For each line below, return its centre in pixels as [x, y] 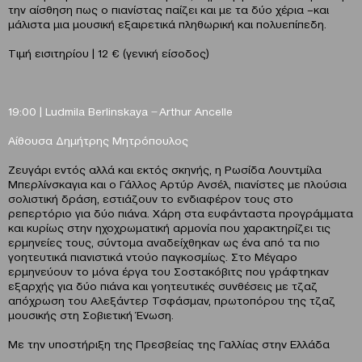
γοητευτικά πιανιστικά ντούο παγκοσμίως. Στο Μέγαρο [153, 257]
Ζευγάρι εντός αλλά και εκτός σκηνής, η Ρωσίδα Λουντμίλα [165, 169]
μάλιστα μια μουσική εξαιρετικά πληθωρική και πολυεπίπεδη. [167, 24]
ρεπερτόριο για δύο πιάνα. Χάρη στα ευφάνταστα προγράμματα [181, 213]
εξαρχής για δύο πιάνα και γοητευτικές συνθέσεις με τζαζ [163, 286]
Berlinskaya [118, 111]
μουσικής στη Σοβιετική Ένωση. [91, 315]
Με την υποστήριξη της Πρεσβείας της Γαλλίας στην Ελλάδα [169, 344]
